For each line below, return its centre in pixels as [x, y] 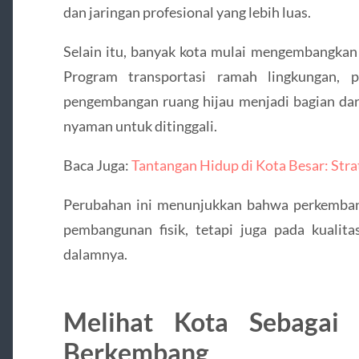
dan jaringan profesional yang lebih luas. [187, 12]
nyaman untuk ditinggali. [140, 125]
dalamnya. [95, 254]
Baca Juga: [97, 165]
